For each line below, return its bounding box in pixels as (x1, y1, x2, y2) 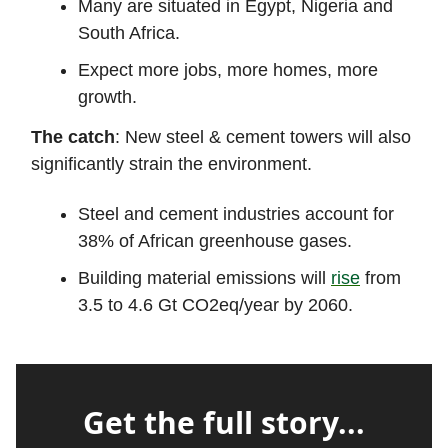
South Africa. (78, 23, 185, 44)
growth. (78, 87, 142, 108)
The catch (31, 127, 115, 148)
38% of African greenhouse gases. (78, 231, 357, 252)
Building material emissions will (78, 268, 331, 289)
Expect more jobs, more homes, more (78, 60, 378, 81)
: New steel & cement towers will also (115, 127, 411, 148)
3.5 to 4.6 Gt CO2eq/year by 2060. (78, 295, 358, 316)
